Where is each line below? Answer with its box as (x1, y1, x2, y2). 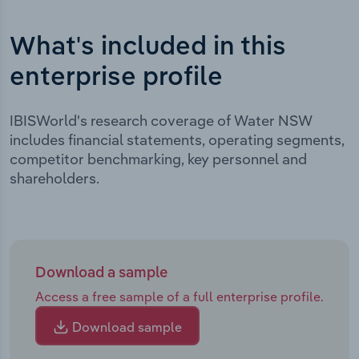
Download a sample (35, 265, 167, 280)
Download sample (69, 318, 182, 335)
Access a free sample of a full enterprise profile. (35, 288, 324, 305)
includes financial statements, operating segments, (10, 130, 345, 149)
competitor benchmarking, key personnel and (10, 149, 307, 168)
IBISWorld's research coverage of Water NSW (10, 111, 313, 130)
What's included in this (10, 34, 286, 60)
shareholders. (10, 168, 99, 188)
